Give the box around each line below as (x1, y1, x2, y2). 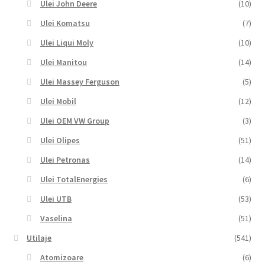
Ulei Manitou (40, 57, 87, 68)
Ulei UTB (40, 193, 72, 205)
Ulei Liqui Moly (40, 37, 93, 49)
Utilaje (27, 232, 52, 244)
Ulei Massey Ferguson (40, 76, 119, 88)
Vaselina (40, 213, 72, 224)
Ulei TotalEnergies (40, 174, 108, 185)
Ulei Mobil (40, 96, 76, 107)
